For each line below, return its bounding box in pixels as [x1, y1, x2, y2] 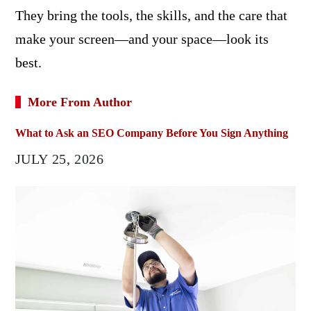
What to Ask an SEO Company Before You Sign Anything [15, 126, 288, 139]
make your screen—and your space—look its [15, 31, 269, 47]
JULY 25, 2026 [15, 151, 104, 167]
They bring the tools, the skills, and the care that [15, 7, 287, 23]
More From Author [27, 94, 132, 109]
